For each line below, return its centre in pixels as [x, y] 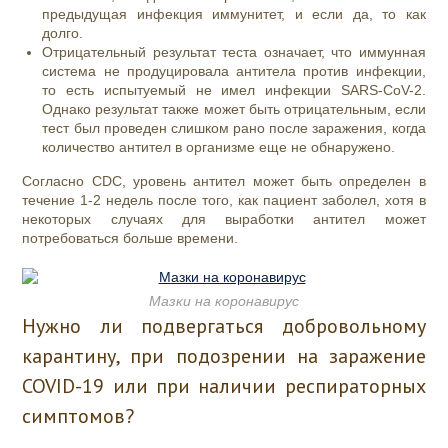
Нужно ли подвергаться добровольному [224, 326]
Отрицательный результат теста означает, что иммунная [234, 52]
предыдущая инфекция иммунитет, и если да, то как [234, 14]
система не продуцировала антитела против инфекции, [234, 71]
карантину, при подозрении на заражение [224, 356]
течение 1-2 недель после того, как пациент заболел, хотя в [224, 200]
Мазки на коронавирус [224, 301]
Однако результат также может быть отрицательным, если [234, 109]
